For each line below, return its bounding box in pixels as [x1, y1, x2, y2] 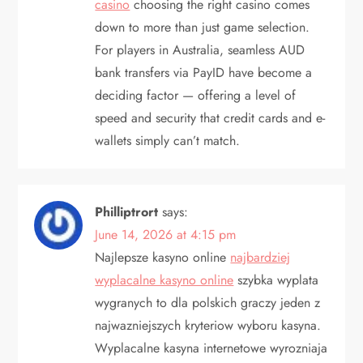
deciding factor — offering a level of [95, 85, 297, 105]
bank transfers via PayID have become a [95, 62, 313, 82]
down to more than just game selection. [95, 17, 310, 36]
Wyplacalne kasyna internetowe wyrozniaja [95, 338, 328, 357]
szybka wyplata [233, 270, 319, 289]
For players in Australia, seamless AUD [95, 40, 305, 59]
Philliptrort [95, 202, 159, 221]
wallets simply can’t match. [95, 130, 241, 150]
